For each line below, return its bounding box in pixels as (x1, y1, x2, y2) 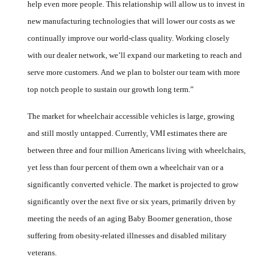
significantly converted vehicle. (27, 180, 134, 189)
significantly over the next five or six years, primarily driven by (27, 197, 236, 206)
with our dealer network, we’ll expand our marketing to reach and (27, 51, 242, 60)
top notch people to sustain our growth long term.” (27, 85, 194, 94)
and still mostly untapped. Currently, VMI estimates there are (27, 129, 227, 138)
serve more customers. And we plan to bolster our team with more (27, 68, 240, 77)
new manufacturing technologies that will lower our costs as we (27, 16, 235, 26)
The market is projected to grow (133, 180, 238, 189)
